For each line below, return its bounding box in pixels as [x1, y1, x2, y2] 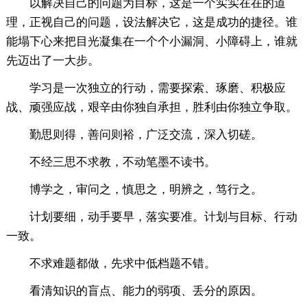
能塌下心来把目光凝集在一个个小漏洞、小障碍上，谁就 [5, 34, 297, 48]
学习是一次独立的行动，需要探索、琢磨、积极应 [29, 81, 286, 95]
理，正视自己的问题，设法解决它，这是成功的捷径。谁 [5, 15, 297, 29]
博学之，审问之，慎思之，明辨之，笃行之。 [29, 182, 262, 196]
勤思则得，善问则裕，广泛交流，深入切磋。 [29, 127, 262, 141]
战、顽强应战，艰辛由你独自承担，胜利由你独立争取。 [5, 100, 297, 114]
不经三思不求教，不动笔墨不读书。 [29, 155, 216, 169]
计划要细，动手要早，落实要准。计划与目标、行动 [29, 210, 297, 223]
